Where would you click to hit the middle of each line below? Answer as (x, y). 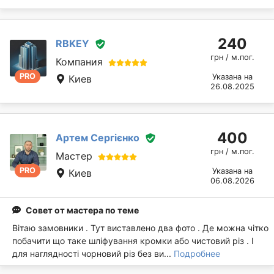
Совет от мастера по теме (82, 210)
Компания (79, 62)
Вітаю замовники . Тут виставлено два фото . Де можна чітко (140, 228)
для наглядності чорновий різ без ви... (93, 253)
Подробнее (197, 253)
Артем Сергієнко (98, 137)
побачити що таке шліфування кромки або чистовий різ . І (133, 240)
